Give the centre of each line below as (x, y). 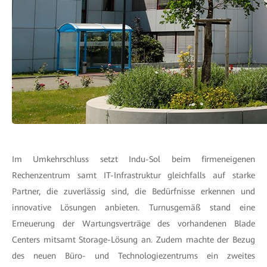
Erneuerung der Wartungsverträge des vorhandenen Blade (133, 223)
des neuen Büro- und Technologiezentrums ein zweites (133, 256)
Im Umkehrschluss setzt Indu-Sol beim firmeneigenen (133, 159)
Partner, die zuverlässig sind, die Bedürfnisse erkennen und (133, 191)
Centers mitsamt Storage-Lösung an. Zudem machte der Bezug (133, 240)
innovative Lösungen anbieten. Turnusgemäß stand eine (133, 207)
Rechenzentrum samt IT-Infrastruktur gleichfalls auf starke (133, 175)
